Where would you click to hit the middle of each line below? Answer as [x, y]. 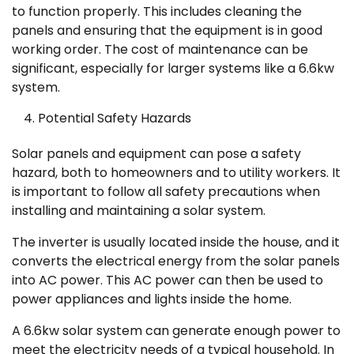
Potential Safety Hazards [115, 118]
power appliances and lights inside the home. [152, 299]
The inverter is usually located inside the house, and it [176, 242]
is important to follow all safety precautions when [166, 191]
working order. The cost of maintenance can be [160, 49]
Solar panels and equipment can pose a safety [156, 153]
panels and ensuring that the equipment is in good [167, 30]
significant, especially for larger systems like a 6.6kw [173, 68]
